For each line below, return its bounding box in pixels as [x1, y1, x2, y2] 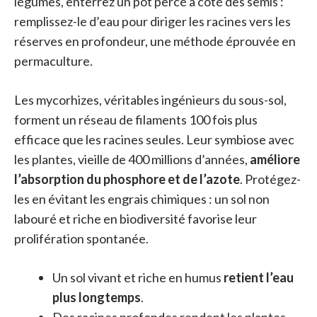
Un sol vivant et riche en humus [52, 269, 224, 285]
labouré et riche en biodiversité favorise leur [14, 210, 257, 226]
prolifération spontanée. [14, 230, 149, 246]
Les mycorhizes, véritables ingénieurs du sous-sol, [14, 91, 287, 108]
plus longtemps [52, 289, 141, 305]
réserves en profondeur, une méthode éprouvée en [14, 33, 296, 49]
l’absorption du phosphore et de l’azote [14, 171, 240, 187]
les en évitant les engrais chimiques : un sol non [14, 190, 270, 207]
